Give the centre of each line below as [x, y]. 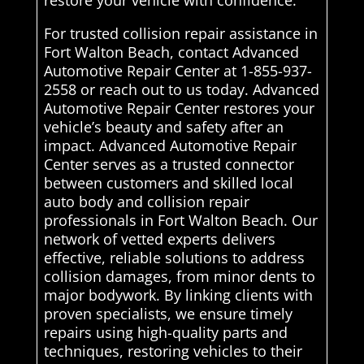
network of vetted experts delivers [159, 239]
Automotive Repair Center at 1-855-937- [178, 71]
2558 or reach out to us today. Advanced [181, 90]
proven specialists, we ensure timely [168, 314]
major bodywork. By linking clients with [178, 295]
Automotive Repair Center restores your [179, 108]
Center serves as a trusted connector [169, 165]
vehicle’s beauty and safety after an [163, 127]
